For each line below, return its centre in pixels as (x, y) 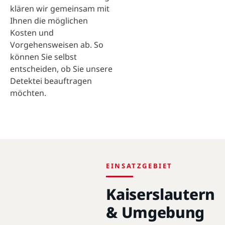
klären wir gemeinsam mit (60, 9)
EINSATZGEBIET (139, 166)
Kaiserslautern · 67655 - (49, 214)
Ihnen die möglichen (49, 21)
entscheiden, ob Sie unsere (61, 69)
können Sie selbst (43, 57)
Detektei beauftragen (51, 81)
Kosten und (32, 33)
